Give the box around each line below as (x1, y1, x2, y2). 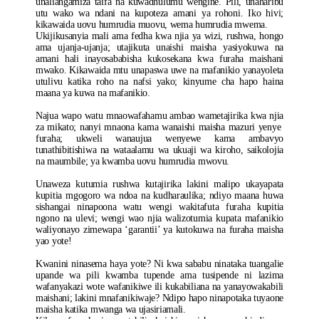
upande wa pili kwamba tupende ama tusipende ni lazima (36, 270, 283, 281)
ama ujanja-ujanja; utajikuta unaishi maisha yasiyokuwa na (36, 42, 283, 53)
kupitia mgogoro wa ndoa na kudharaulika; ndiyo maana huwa (36, 190, 283, 201)
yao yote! (36, 236, 72, 246)
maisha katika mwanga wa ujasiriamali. (36, 304, 186, 315)
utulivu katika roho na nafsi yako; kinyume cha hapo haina (36, 76, 283, 87)
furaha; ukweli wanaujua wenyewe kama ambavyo (36, 133, 283, 144)
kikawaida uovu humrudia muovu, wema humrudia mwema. (36, 19, 268, 30)
